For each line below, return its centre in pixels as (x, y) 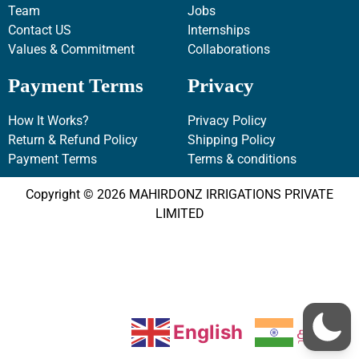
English (208, 332)
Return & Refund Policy (73, 139)
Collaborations (229, 49)
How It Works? (48, 120)
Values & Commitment (71, 49)
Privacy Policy (227, 120)
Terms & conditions (242, 159)
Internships (219, 30)
